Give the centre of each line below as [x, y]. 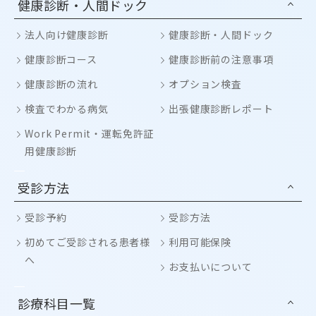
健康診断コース [61, 59]
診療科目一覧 [57, 303]
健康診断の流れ [61, 84]
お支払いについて [211, 267]
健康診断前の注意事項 [221, 59]
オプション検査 [205, 84]
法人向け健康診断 [67, 35]
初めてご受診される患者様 [88, 242]
